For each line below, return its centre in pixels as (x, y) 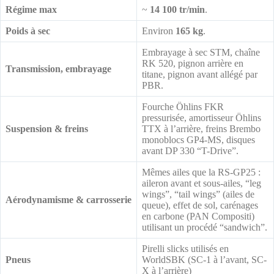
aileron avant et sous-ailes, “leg (202, 183)
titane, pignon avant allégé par (200, 74)
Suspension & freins (47, 128)
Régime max (31, 9)
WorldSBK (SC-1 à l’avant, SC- (204, 259)
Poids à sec (28, 31)
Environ (159, 31)
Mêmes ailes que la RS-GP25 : (201, 172)
